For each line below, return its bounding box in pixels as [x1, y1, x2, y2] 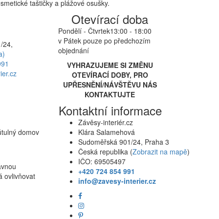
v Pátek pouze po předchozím [58, 36, 151, 45]
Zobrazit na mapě [132, 147, 187, 156]
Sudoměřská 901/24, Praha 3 [78, 137, 169, 147]
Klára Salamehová [78, 127, 135, 137]
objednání [58, 45, 89, 55]
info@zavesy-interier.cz [78, 176, 156, 186]
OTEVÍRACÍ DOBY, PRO [71, 70, 148, 80]
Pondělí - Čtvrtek [58, 26, 110, 36]
